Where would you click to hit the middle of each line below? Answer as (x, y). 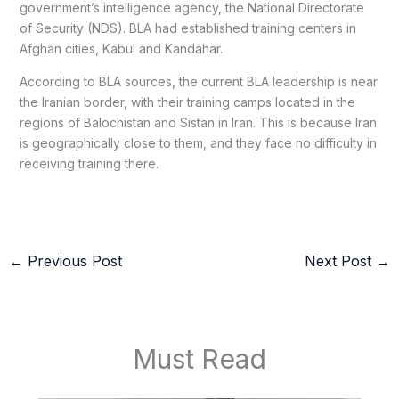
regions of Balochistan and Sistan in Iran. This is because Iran (198, 123)
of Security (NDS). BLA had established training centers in (187, 28)
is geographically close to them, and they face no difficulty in (198, 143)
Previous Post (72, 261)
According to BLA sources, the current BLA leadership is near (198, 82)
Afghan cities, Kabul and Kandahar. (121, 49)
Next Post (341, 261)
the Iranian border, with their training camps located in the (187, 102)
